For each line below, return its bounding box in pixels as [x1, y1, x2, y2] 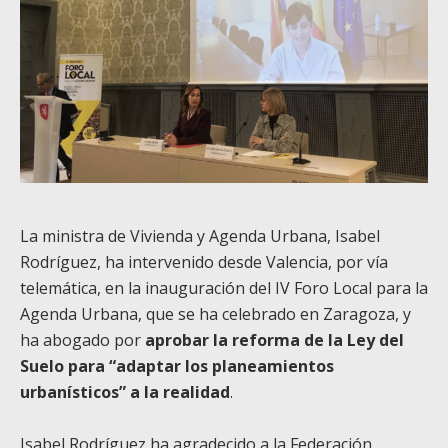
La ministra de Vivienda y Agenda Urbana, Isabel [20, 224, 380, 247]
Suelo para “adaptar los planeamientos [20, 354, 334, 377]
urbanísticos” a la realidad [20, 380, 230, 403]
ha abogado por [20, 328, 145, 351]
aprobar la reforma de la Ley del [145, 328, 404, 351]
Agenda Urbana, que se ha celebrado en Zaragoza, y [20, 302, 411, 325]
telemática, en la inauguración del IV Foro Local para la [20, 276, 428, 299]
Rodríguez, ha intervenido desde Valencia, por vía [20, 250, 388, 273]
